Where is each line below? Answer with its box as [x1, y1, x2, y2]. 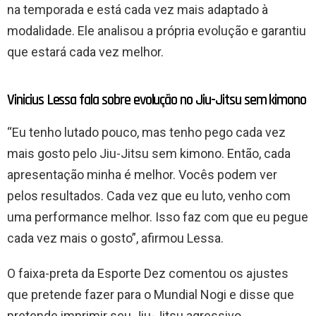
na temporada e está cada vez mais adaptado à [7, 2, 268, 18]
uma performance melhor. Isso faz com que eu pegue [7, 209, 308, 225]
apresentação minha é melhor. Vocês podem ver [7, 167, 277, 183]
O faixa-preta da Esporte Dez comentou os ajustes [7, 266, 288, 281]
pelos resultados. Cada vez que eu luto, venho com [7, 188, 291, 204]
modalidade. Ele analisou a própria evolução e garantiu [7, 23, 306, 39]
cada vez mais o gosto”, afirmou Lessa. [7, 231, 224, 246]
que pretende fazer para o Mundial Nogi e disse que [7, 287, 294, 303]
